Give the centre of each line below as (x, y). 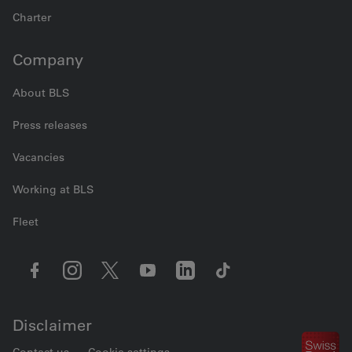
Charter (32, 17)
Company (48, 60)
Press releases (50, 125)
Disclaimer (52, 325)
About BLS (41, 93)
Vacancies (38, 157)
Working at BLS (53, 189)
